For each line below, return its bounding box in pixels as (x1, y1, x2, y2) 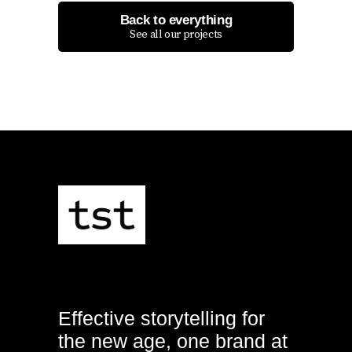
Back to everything (119, 12, 233, 27)
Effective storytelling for (58, 307, 265, 330)
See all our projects (129, 27, 223, 42)
